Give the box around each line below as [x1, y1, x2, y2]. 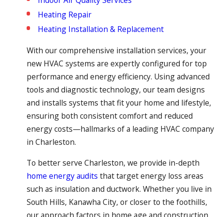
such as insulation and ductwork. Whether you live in [26, 183, 212, 194]
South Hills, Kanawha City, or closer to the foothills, [26, 196, 207, 207]
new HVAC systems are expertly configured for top [26, 58, 207, 69]
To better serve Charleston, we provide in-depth [26, 157, 200, 168]
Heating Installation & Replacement [37, 24, 164, 35]
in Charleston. [26, 137, 76, 148]
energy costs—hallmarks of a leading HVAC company [26, 124, 214, 135]
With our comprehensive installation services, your [26, 45, 206, 56]
